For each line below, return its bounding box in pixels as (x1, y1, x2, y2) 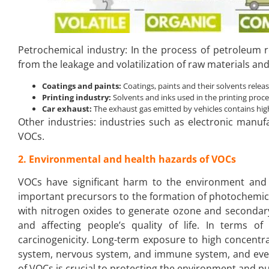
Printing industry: (42, 91, 113, 103)
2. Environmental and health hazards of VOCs (18, 152, 236, 166)
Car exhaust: (42, 103, 94, 114)
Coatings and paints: (42, 80, 123, 91)
